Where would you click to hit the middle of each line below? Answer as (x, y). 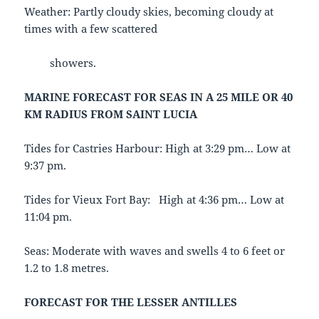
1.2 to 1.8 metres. (67, 268)
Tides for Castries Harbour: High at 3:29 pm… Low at (158, 148)
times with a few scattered (91, 29)
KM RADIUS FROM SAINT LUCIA (111, 114)
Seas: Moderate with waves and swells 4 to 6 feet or (155, 251)
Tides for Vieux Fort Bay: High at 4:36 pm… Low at (155, 200)
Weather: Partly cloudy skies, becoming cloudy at (149, 12)
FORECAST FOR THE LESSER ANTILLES (131, 302)
